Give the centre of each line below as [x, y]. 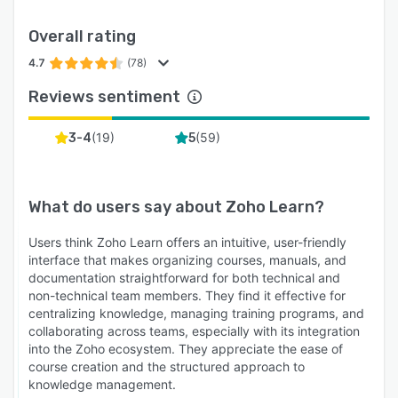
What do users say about [127, 207]
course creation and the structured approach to [167, 367]
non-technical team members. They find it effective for [187, 296]
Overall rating [82, 37]
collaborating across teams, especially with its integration [194, 331]
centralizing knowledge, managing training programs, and [196, 314]
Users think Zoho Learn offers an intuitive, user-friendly [187, 243]
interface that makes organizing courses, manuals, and [187, 260]
